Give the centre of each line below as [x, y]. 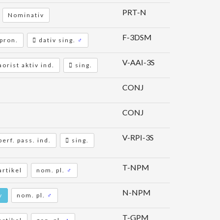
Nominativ [26, 15]
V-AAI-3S [138, 62]
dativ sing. [57, 40]
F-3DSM [137, 37]
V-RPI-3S [138, 137]
